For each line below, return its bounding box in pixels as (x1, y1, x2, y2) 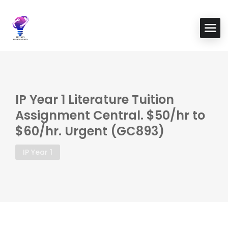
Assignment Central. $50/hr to (15, 107, 205, 124)
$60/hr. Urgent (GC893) (15, 123, 164, 139)
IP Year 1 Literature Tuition (15, 91, 174, 108)
